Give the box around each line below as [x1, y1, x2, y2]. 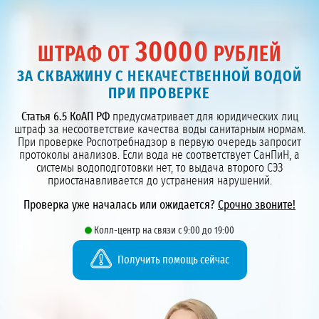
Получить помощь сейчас [117, 254, 229, 266]
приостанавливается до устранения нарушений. [47, 174, 272, 187]
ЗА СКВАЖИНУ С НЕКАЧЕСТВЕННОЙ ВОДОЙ [16, 68, 303, 85]
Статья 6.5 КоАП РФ [21, 110, 110, 123]
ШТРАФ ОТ [37, 44, 135, 66]
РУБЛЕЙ [208, 44, 282, 66]
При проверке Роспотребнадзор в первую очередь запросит [18, 136, 301, 149]
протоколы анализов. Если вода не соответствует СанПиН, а [19, 149, 300, 162]
